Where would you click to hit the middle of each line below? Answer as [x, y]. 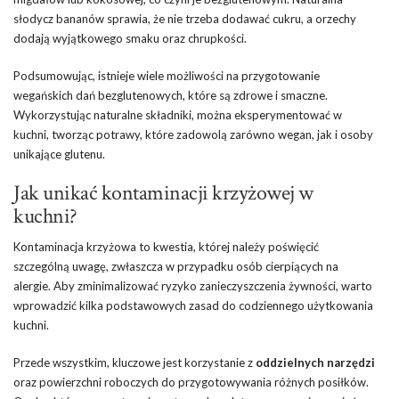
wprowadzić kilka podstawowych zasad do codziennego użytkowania [193, 305]
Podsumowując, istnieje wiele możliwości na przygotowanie [167, 75]
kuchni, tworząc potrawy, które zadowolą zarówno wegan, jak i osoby [193, 134]
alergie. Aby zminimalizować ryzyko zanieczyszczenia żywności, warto [193, 285]
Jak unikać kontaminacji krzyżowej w [163, 192]
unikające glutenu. [59, 154]
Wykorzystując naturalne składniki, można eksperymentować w [178, 114]
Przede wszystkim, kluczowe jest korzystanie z [134, 362]
